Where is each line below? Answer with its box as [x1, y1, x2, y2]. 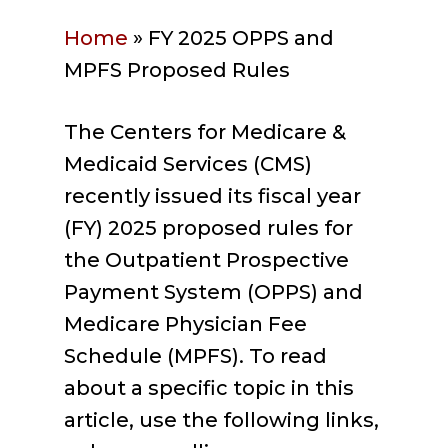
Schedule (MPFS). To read [64, 344, 327, 368]
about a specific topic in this [64, 376, 354, 400]
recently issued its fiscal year [64, 184, 361, 208]
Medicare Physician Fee [64, 312, 307, 336]
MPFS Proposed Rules [64, 58, 290, 82]
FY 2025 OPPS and [148, 26, 334, 50]
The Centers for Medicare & [64, 120, 346, 144]
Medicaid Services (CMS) [64, 152, 312, 176]
